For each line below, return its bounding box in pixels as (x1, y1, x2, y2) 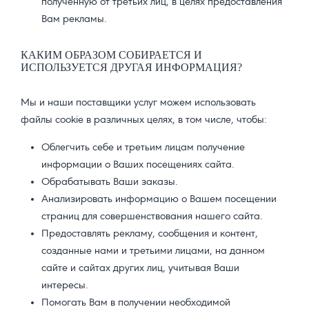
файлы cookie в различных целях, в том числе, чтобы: (21, 114, 267, 126)
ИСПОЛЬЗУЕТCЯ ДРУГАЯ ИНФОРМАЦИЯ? (21, 61, 242, 74)
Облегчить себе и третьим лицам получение (41, 142, 245, 154)
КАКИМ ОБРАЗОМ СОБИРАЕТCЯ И (21, 49, 202, 61)
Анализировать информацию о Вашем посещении (41, 194, 277, 206)
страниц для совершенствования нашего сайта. (41, 211, 263, 223)
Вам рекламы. (41, 14, 107, 26)
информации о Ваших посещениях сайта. (41, 159, 235, 171)
